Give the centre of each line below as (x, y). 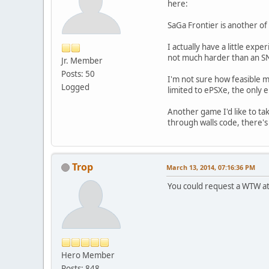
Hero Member (88, 255)
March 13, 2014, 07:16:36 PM (211, 167)
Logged (75, 87)
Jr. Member (82, 60)
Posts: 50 (78, 74)
